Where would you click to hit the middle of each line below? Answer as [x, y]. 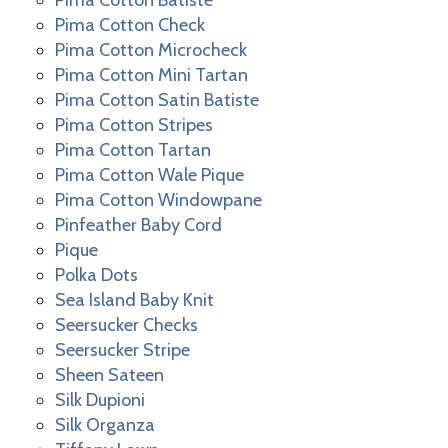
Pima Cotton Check [130, 25]
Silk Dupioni [100, 400]
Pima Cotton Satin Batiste [157, 100]
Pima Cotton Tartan [133, 150]
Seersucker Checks [126, 325]
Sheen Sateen [109, 375]
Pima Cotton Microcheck [151, 50]
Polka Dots [96, 275]
